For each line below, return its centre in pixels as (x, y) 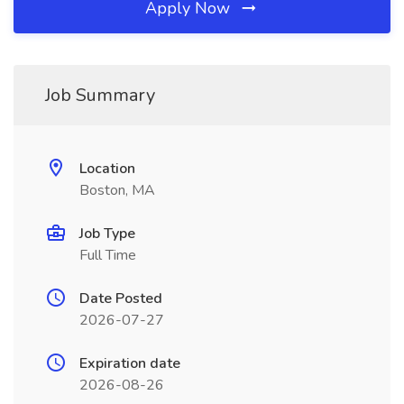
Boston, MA (117, 190)
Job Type (107, 234)
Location (107, 169)
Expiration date (130, 363)
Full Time (108, 255)
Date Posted (121, 298)
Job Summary (100, 95)
